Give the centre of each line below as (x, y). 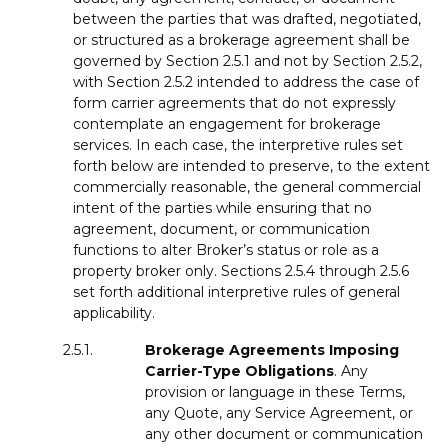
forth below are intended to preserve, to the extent (251, 165)
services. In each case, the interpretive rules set (238, 144)
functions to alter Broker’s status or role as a (226, 249)
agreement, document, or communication (221, 228)
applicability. (114, 312)
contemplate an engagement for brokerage (227, 123)
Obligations (289, 370)
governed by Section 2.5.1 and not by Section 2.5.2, (247, 60)
